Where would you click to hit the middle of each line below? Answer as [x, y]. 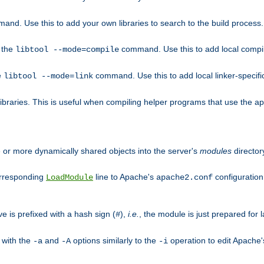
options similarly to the [115, 240]
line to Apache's [125, 176]
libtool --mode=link [48, 76]
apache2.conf [184, 177]
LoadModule [70, 177]
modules [216, 151]
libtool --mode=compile [67, 50]
